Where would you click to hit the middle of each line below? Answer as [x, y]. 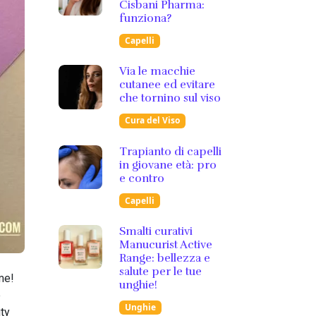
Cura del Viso [153, 121]
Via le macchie [158, 72]
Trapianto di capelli [171, 151]
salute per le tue [161, 271]
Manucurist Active [166, 244]
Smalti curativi [156, 231]
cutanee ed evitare [168, 85]
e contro [142, 178]
